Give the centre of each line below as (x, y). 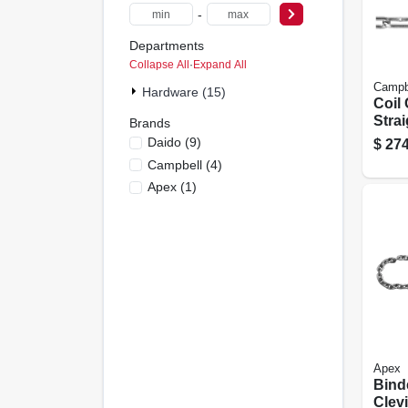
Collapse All (159, 64)
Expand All (219, 64)
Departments (166, 46)
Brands (149, 122)
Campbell (174, 164)
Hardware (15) (184, 92)
